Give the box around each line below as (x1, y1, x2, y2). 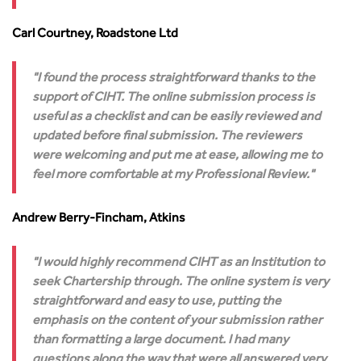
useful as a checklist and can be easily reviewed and (32, 111, 321, 124)
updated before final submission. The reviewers (32, 131, 302, 143)
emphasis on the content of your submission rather (32, 315, 322, 328)
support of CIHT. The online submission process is (32, 92, 315, 105)
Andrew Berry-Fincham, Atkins (12, 213, 185, 226)
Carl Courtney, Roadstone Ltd (12, 28, 178, 41)
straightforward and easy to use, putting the (32, 296, 281, 309)
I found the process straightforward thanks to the (37, 73, 315, 85)
